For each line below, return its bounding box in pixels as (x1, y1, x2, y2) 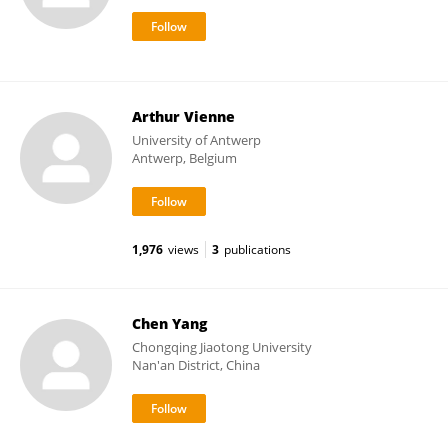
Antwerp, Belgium (132, 149, 237, 167)
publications (224, 241, 291, 258)
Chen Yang (132, 314, 207, 333)
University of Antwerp (132, 131, 261, 149)
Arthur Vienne (132, 107, 235, 126)
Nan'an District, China (132, 356, 260, 374)
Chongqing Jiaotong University (132, 338, 312, 356)
